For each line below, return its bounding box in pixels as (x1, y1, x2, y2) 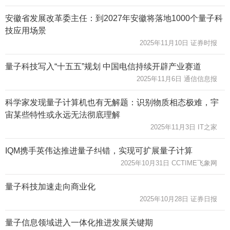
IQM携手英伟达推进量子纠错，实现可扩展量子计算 (5, 146, 193, 155)
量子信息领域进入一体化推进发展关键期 (5, 218, 153, 227)
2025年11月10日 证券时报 (140, 39, 217, 47)
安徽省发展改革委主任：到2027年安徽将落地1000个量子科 (5, 13, 223, 23)
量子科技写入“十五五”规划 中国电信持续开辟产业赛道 (5, 62, 201, 71)
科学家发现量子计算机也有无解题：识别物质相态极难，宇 (5, 98, 219, 107)
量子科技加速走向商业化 (5, 182, 95, 191)
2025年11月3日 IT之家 (150, 123, 217, 131)
